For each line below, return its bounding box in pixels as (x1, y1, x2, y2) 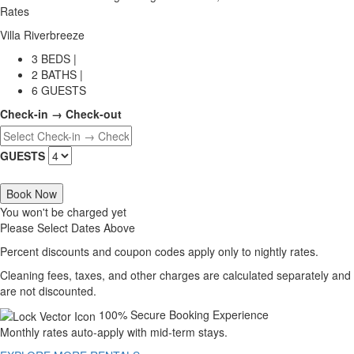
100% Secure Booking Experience (99, 306, 269, 322)
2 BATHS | (32, 66, 83, 82)
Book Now (6, 185, 57, 201)
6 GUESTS (32, 81, 86, 98)
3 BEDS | (32, 50, 77, 66)
